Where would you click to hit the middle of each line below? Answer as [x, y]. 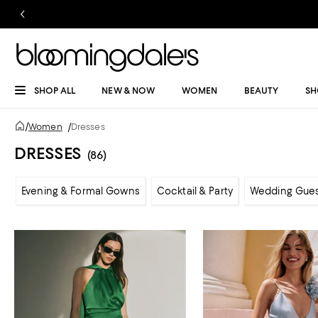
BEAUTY [261, 91]
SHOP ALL [55, 91]
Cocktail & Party [194, 191]
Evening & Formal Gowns [81, 191]
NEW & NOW [128, 91]
